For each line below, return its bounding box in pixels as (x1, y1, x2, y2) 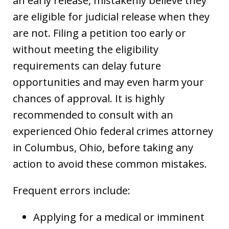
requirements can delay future (13, 58, 161, 73)
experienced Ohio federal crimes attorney (13, 124, 213, 138)
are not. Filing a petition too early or (13, 26, 186, 40)
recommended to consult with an (13, 107, 173, 122)
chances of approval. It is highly (13, 91, 165, 105)
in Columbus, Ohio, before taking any (13, 140, 193, 154)
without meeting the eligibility (13, 42, 158, 56)
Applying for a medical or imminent (33, 210, 204, 224)
